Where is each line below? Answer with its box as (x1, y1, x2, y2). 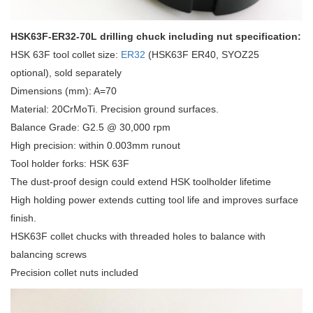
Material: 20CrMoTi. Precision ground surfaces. (10, 103, 219, 115)
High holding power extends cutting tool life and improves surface (10, 194, 298, 205)
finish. (10, 212, 36, 224)
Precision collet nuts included (10, 267, 138, 278)
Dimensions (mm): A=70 (10, 85, 122, 96)
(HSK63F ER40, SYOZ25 (145, 49, 259, 60)
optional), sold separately (10, 67, 122, 78)
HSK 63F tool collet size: (10, 49, 121, 60)
